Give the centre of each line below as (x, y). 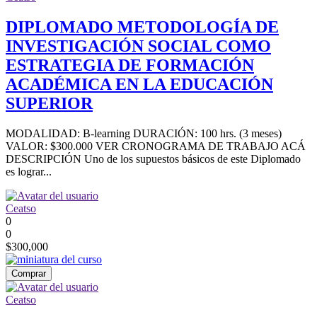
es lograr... (29, 171)
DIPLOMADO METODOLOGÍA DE (142, 27)
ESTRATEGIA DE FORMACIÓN (130, 65)
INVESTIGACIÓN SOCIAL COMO (138, 46)
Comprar (29, 273)
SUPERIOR (49, 103)
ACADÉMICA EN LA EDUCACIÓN (139, 84)
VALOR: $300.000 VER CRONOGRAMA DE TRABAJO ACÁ (156, 146)
